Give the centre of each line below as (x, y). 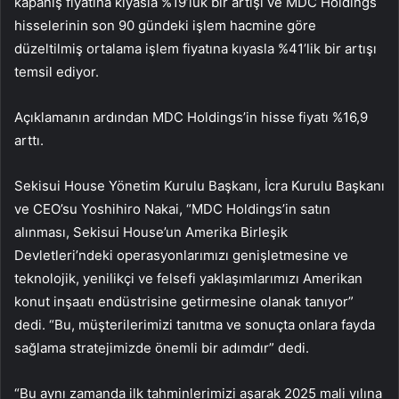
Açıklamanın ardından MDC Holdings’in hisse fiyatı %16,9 (191, 118)
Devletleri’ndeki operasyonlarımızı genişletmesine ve (181, 256)
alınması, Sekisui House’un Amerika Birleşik (151, 232)
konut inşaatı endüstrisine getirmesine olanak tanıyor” (184, 302)
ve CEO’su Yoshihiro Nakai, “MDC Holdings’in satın (172, 209)
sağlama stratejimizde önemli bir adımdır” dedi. (162, 348)
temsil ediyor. (57, 72)
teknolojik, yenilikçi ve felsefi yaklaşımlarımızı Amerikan (188, 279)
